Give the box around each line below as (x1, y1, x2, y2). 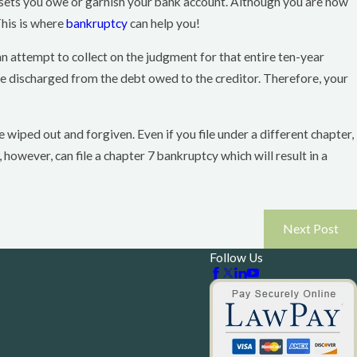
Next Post (282, 222, 339, 237)
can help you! (127, 15, 201, 30)
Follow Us (210, 249, 263, 265)
